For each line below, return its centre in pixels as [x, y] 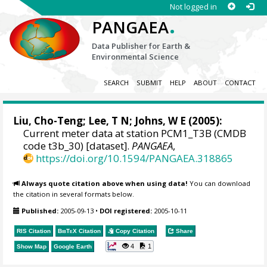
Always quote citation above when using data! [105, 183]
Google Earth [73, 246]
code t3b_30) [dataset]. [78, 146]
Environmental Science [136, 57]
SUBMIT [149, 83]
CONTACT [240, 83]
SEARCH [116, 83]
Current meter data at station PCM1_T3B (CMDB [135, 133]
